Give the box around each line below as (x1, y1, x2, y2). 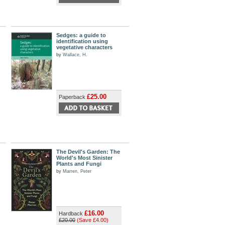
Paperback (59, 94, 87, 100)
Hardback (59, 210, 84, 216)
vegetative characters (56, 44, 113, 50)
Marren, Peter (63, 169, 91, 174)
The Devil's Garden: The (56, 149, 120, 155)
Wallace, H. (63, 52, 87, 57)
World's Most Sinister (56, 155, 113, 161)
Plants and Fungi (56, 161, 101, 167)
